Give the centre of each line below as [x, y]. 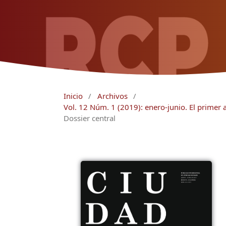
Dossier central [90, 118]
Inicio [73, 96]
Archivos [112, 96]
